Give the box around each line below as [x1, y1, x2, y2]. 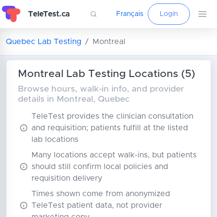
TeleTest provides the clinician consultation [31, 112, 193, 120]
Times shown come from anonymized [31, 190, 170, 198]
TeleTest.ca [28, 10, 70, 18]
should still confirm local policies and [31, 163, 168, 170]
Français [116, 11, 143, 17]
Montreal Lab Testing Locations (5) [18, 69, 195, 79]
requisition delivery [31, 174, 102, 182]
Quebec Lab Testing [6, 38, 81, 46]
